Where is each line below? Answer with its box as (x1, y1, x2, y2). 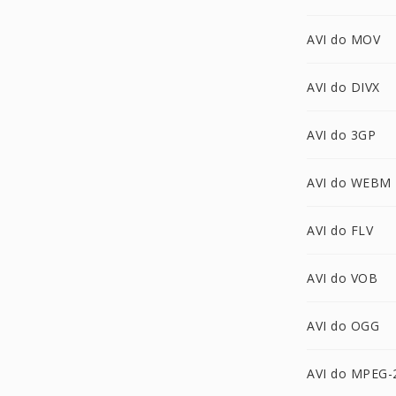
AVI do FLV (307, 222, 373, 239)
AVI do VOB (307, 270, 377, 286)
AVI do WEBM (307, 174, 392, 191)
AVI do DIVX (307, 79, 380, 95)
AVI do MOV (307, 31, 380, 48)
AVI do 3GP (307, 126, 376, 143)
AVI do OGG (307, 317, 379, 334)
